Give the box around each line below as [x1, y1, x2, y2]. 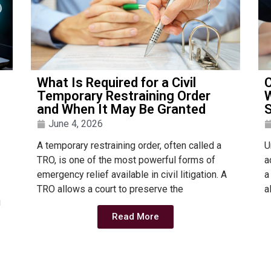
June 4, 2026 [48, 118, 103, 129]
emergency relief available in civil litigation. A [36, 169, 227, 180]
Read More [111, 211, 159, 223]
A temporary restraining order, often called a [36, 140, 221, 151]
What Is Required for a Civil [36, 75, 196, 90]
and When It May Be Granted [36, 102, 206, 117]
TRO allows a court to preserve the [36, 183, 183, 195]
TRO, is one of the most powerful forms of [36, 154, 215, 166]
